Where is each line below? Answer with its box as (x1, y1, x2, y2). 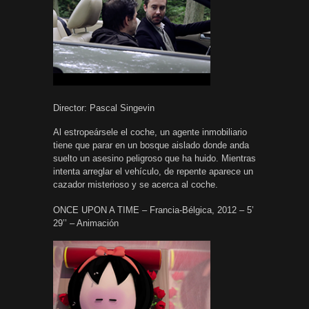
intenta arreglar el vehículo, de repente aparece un (53, 166, 253, 177)
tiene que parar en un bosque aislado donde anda (53, 139, 249, 150)
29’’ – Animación (53, 217, 119, 228)
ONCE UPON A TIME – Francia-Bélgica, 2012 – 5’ (53, 204, 254, 215)
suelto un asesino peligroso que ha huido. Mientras (53, 152, 256, 163)
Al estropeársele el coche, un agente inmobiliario (53, 126, 247, 137)
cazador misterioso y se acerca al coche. (53, 179, 218, 190)
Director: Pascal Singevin (53, 102, 154, 113)
